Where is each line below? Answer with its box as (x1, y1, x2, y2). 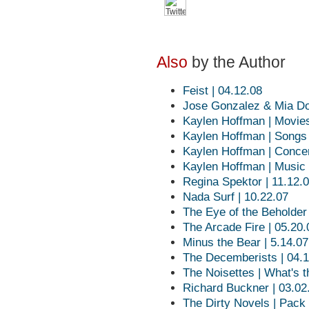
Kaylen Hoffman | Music (183, 160, 306, 173)
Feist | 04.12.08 (183, 84, 262, 97)
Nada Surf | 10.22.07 (183, 190, 288, 203)
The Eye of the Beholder (183, 206, 307, 219)
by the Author (188, 53, 286, 71)
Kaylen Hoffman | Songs (183, 130, 307, 143)
